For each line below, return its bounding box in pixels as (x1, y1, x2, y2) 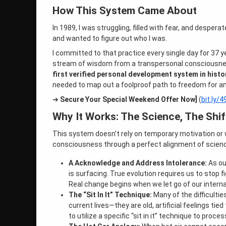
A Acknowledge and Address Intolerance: (69, 159, 207, 167)
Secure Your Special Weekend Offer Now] (60, 95, 197, 104)
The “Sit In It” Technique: (69, 191, 152, 199)
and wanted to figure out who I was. (52, 34, 167, 43)
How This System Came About (52, 5, 197, 17)
